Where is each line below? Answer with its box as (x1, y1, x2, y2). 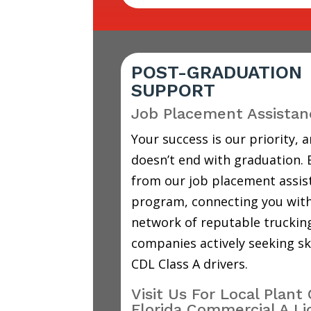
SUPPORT (131, 80, 215, 101)
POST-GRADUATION (131, 62, 302, 83)
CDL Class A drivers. (131, 255, 248, 273)
